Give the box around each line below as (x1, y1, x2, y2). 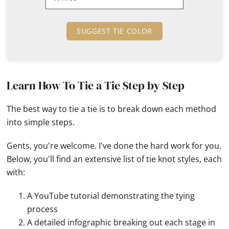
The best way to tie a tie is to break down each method (7, 103, 217, 114)
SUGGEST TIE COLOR (76, 26, 153, 36)
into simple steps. (7, 117, 75, 128)
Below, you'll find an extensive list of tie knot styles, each (7, 153, 222, 165)
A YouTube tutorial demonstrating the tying (27, 190, 195, 201)
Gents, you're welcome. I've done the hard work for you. (7, 140, 222, 151)
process (27, 203, 58, 215)
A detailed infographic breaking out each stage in (27, 217, 216, 228)
